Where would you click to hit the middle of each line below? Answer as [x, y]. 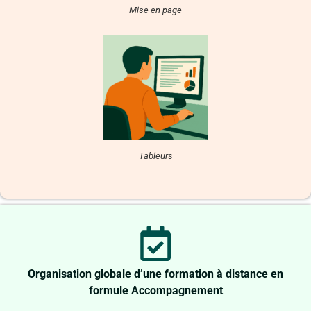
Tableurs [155, 155]
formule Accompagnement [155, 290]
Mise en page [155, 10]
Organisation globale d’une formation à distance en [155, 274]
